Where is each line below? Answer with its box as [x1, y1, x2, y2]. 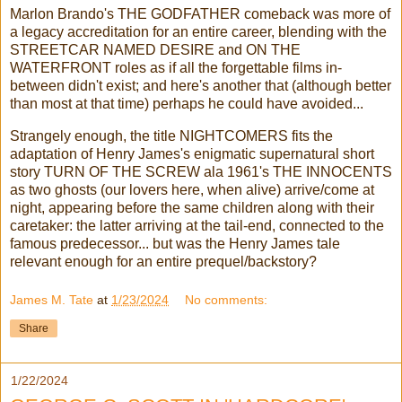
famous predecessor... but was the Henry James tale [10, 235, 340, 251]
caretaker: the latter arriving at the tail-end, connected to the [10, 217, 384, 233]
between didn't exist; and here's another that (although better [10, 78, 391, 94]
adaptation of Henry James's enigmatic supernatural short [10, 145, 374, 162]
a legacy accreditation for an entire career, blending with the [10, 24, 387, 40]
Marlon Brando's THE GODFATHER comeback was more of [10, 6, 390, 22]
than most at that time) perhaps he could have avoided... [10, 96, 363, 112]
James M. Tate [10, 293, 93, 308]
